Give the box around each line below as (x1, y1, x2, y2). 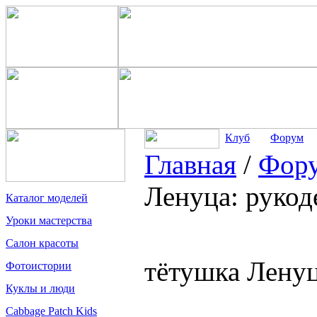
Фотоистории (6, 260, 71, 272)
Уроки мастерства (6, 214, 92, 226)
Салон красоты (6, 237, 79, 249)
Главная (144, 149, 236, 180)
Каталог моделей (6, 192, 88, 204)
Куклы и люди (6, 282, 75, 294)
